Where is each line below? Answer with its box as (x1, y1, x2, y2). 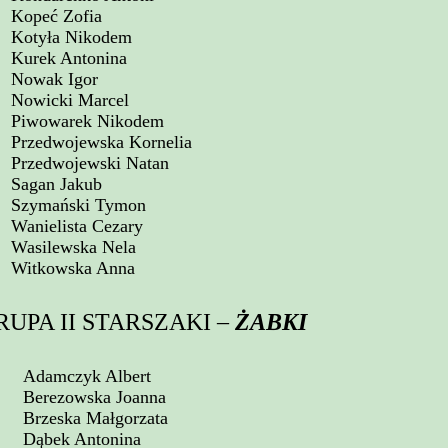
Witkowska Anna (11, 258, 135, 278)
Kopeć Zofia (11, 6, 102, 26)
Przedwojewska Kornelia (11, 132, 192, 152)
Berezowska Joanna (23, 387, 166, 407)
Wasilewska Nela (11, 237, 136, 257)
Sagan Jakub (11, 174, 102, 194)
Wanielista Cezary (11, 216, 143, 236)
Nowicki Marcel (11, 90, 129, 110)
